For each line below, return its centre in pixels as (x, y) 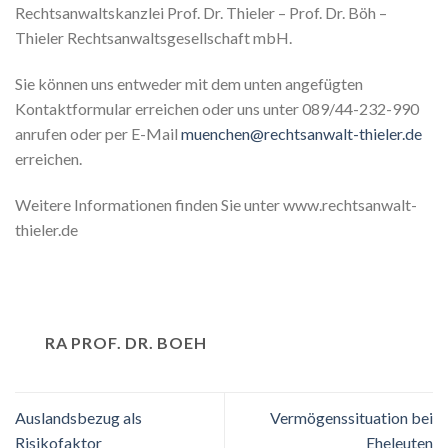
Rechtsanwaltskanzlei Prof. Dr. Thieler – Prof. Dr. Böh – (201, 13)
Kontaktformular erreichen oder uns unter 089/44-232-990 (217, 108)
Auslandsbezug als (78, 417)
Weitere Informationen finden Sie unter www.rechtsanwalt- (216, 204)
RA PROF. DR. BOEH (126, 343)
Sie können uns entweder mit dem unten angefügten (189, 83)
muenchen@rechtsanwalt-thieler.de (301, 133)
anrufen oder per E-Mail (98, 133)
